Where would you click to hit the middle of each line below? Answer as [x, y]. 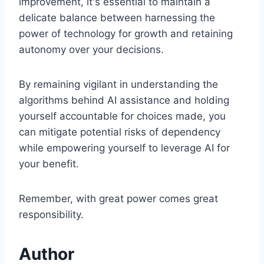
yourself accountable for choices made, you [122, 116]
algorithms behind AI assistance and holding [124, 100]
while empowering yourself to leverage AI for [124, 148]
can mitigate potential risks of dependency [120, 132]
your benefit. [49, 164]
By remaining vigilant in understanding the [118, 84]
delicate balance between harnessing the [117, 17]
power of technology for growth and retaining [126, 33]
